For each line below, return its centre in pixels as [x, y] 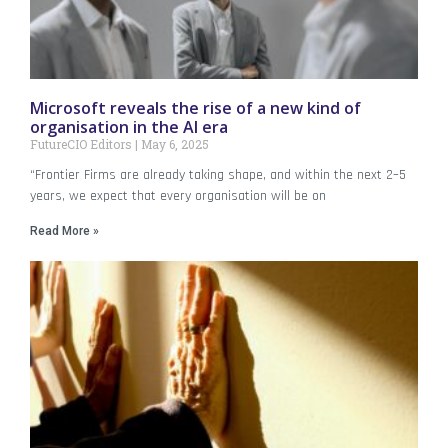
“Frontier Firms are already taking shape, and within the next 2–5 [218, 174]
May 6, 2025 [173, 143]
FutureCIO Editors [82, 143]
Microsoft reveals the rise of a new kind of [195, 107]
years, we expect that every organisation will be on [178, 195]
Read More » [64, 230]
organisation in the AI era [129, 126]
